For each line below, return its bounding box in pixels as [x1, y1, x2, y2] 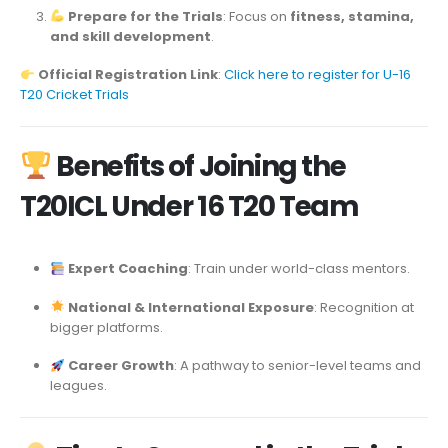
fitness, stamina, [289, 6, 414, 26]
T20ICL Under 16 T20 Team [20, 187, 358, 227]
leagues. [49, 376, 107, 396]
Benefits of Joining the [51, 147, 346, 187]
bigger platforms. [49, 317, 163, 337]
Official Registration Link [37, 65, 218, 85]
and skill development [49, 26, 211, 46]
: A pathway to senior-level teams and [173, 356, 421, 376]
